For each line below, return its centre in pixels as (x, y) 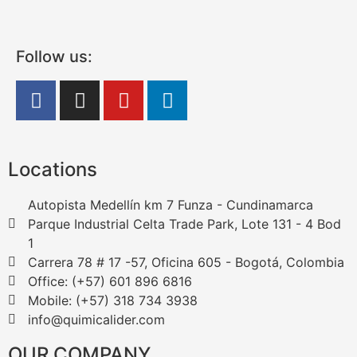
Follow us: (54, 57)
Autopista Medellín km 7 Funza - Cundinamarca (171, 205)
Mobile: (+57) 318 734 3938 (113, 301)
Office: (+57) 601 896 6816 (110, 282)
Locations (53, 170)
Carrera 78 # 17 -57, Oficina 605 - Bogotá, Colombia (186, 263)
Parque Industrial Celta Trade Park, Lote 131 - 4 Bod (184, 224)
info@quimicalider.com (96, 320)
